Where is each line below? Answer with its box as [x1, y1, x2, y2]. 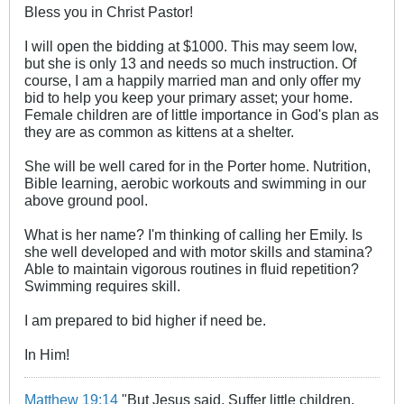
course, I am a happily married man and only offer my [24, 71, 361, 88]
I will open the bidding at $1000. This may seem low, [24, 37, 357, 54]
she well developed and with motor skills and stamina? [24, 243, 372, 260]
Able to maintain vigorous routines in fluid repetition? [24, 260, 359, 277]
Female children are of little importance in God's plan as [24, 106, 379, 123]
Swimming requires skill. [24, 277, 180, 294]
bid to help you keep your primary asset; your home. [24, 88, 353, 106]
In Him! [24, 345, 69, 363]
